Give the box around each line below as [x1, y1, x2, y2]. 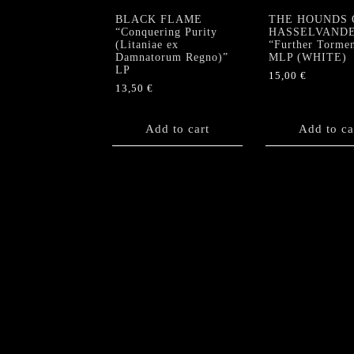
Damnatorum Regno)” [115, 51, 228, 63]
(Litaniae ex [115, 38, 179, 51]
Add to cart [145, 122, 209, 135]
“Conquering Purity [115, 25, 217, 38]
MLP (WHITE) [268, 51, 347, 63]
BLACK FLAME [115, 13, 202, 25]
